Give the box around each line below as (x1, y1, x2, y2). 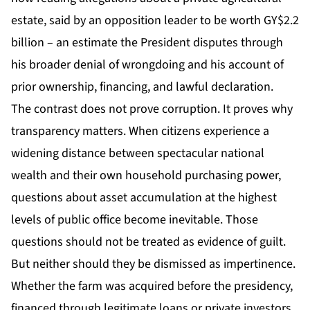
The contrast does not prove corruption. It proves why (11, 100, 293, 118)
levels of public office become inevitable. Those (11, 211, 258, 229)
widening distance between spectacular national (11, 145, 264, 163)
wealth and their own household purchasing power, (11, 167, 281, 185)
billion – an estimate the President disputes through (11, 34, 283, 52)
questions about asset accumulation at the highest (11, 189, 277, 207)
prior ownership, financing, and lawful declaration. (11, 78, 273, 96)
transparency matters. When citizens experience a (11, 122, 269, 140)
